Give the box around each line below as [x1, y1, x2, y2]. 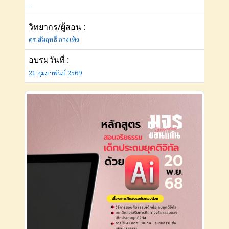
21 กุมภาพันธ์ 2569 [29, 67, 82, 79]
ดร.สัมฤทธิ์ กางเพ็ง [29, 34, 79, 45]
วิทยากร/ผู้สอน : [29, 20, 85, 32]
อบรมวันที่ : [29, 54, 69, 65]
